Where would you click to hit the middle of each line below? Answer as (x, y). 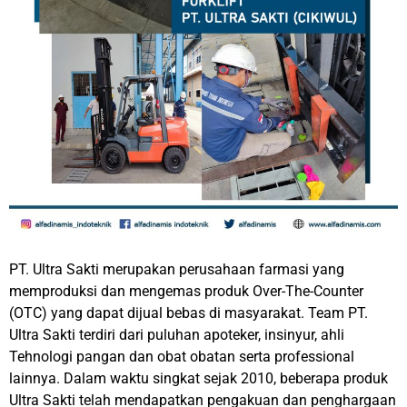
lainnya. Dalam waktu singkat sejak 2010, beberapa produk (199, 378)
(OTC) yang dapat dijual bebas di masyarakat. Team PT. (189, 313)
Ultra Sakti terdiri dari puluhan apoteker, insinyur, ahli (177, 335)
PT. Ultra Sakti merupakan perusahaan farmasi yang (177, 269)
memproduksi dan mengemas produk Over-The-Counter (186, 291)
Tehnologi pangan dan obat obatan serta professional (182, 357)
